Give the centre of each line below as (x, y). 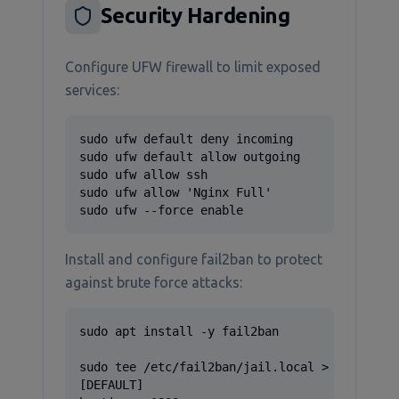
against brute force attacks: (154, 282)
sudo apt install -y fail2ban (179, 331)
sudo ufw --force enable (161, 210)
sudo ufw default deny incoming (186, 139)
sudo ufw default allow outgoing (190, 157)
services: (92, 90)
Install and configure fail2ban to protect (194, 259)
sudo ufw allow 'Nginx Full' (175, 192)
